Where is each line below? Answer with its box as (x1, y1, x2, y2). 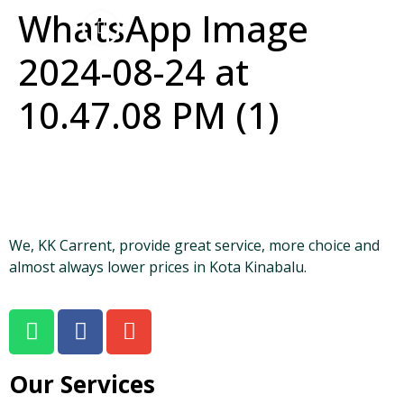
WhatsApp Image (18, 4, 308, 53)
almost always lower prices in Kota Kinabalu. (9, 257, 307, 278)
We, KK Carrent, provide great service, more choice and (9, 235, 380, 256)
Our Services (9, 367, 155, 400)
